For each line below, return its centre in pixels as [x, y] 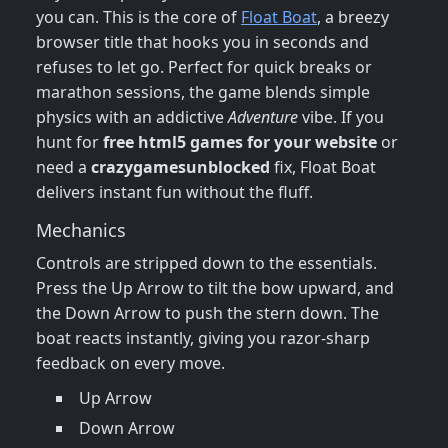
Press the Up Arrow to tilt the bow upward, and [215, 288]
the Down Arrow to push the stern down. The [207, 313]
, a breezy [353, 17]
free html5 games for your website [240, 142]
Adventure [263, 117]
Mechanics [81, 230]
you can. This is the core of [138, 17]
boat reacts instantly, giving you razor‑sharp [203, 338]
